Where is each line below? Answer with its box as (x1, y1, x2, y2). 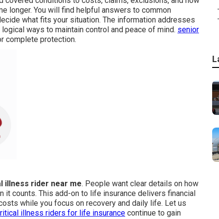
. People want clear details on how (82, 178, 198, 188)
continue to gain (125, 208, 181, 218)
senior (177, 25, 199, 34)
